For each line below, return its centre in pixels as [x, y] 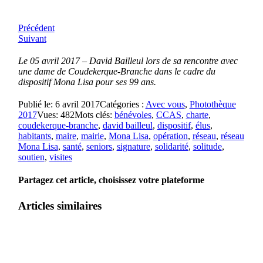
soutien [31, 157]
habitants [34, 136]
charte [197, 115]
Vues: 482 [55, 115]
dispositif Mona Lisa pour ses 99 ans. [87, 82]
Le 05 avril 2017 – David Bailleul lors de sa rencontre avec [128, 61]
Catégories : [122, 104]
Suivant [32, 38]
